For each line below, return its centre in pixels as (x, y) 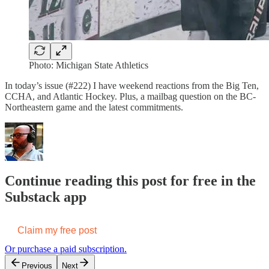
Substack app (46, 197)
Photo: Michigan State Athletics (89, 65)
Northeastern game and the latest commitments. (94, 107)
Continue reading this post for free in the (130, 180)
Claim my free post (57, 230)
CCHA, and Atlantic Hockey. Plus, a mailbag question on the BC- (130, 96)
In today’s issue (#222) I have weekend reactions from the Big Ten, (132, 85)
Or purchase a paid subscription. (66, 249)
